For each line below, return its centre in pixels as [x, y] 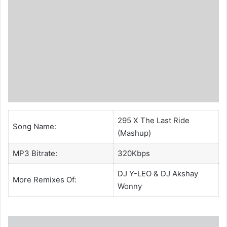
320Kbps [134, 154]
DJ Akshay [179, 174]
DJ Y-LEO [134, 174]
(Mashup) [134, 133]
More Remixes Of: [44, 180]
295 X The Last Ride [153, 121]
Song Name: [34, 127]
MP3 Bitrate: [35, 154]
